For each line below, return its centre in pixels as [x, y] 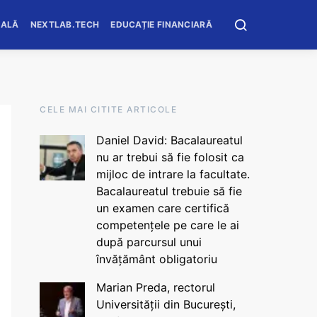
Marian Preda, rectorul [155, 287]
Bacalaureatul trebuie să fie [169, 191]
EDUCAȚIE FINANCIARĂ [161, 24]
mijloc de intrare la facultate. [173, 174]
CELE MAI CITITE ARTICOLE [108, 109]
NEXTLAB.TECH [65, 24]
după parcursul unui [149, 242]
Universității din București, [166, 304]
